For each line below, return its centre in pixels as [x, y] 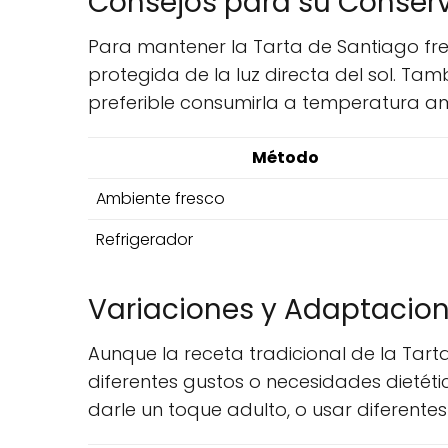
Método [285, 157]
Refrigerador [144, 239]
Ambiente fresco [160, 198]
